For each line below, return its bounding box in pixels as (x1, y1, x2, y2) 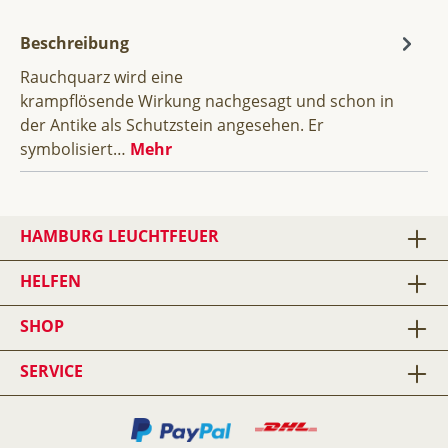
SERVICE (20, 360, 83, 382)
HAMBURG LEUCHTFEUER (20, 225, 219, 247)
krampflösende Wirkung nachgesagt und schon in (20, 89, 394, 112)
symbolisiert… (20, 137, 130, 160)
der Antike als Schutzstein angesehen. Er (20, 113, 324, 136)
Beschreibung (20, 31, 129, 54)
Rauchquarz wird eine (20, 65, 183, 88)
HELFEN (20, 270, 81, 292)
